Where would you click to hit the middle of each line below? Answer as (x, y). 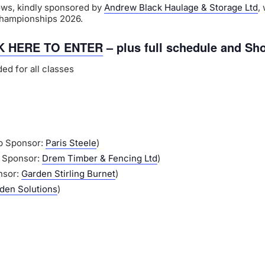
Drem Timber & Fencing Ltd (100, 159)
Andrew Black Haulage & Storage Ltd (181, 8)
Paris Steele (71, 143)
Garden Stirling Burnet (68, 174)
